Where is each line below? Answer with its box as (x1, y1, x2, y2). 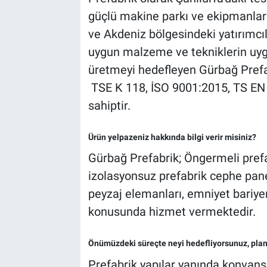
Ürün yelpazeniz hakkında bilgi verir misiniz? (88, 132, 256, 142)
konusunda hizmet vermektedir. (88, 204, 256, 219)
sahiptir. (88, 98, 131, 113)
